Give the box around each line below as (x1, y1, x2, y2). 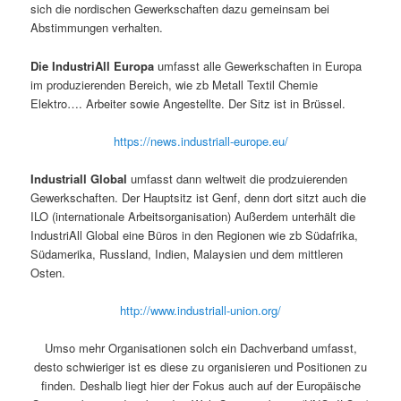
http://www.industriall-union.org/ (120, 301, 281, 319)
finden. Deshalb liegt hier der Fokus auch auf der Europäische (40, 377, 361, 395)
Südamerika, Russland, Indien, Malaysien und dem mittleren (30, 244, 344, 262)
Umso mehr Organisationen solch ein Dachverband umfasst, (44, 339, 357, 357)
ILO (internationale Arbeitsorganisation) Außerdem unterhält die (30, 207, 356, 225)
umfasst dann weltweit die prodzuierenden (127, 169, 348, 187)
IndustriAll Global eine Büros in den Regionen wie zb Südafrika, (30, 226, 359, 243)
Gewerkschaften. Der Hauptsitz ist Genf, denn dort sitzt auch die (30, 188, 367, 206)
